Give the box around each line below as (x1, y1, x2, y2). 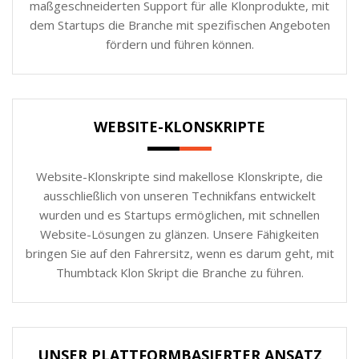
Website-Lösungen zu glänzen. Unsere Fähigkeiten (40, 225, 319, 242)
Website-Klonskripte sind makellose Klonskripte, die (36, 167, 323, 184)
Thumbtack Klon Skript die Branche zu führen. (55, 264, 304, 280)
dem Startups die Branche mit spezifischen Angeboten (29, 16, 330, 33)
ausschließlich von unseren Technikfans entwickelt (43, 187, 316, 204)
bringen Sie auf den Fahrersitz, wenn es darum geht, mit (25, 244, 334, 261)
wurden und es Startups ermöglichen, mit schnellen (39, 206, 320, 223)
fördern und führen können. (105, 35, 254, 52)
